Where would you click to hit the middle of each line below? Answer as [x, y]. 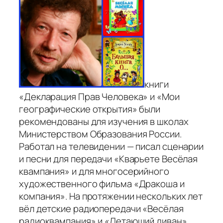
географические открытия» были [90, 109]
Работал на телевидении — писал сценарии [111, 147]
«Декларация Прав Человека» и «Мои [99, 97]
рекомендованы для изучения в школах [104, 122]
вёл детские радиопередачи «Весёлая [101, 209]
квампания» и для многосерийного [94, 171]
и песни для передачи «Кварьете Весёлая [109, 159]
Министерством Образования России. [100, 134]
